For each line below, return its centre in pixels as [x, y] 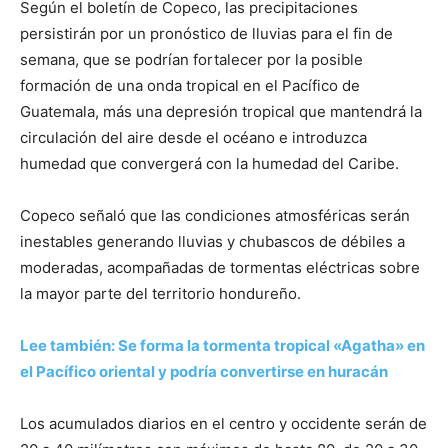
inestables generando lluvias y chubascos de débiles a [212, 241]
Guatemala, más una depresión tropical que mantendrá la [221, 111]
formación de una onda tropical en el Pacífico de [190, 85]
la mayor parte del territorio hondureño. [160, 293]
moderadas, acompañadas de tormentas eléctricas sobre [220, 267]
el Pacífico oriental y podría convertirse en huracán [204, 371]
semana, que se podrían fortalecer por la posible [191, 59]
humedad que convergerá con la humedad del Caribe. [209, 163]
